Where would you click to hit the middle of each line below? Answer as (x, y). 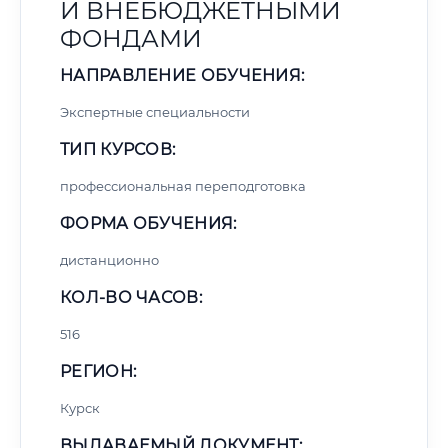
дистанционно (109, 260)
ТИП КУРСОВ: (118, 149)
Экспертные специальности (155, 112)
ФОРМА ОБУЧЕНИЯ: (148, 223)
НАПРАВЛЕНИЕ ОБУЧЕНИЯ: (182, 75)
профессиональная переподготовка (183, 186)
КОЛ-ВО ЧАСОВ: (131, 297)
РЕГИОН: (98, 371)
